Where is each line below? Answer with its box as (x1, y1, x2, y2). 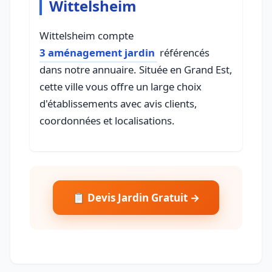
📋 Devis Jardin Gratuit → (72, 190, 200, 205)
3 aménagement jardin (39, 45, 155, 59)
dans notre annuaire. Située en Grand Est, (39, 62, 233, 76)
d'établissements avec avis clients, (39, 96, 197, 110)
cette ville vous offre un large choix (39, 79, 202, 93)
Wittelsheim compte (39, 28, 134, 42)
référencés (157, 45, 209, 59)
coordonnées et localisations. (39, 113, 175, 127)
